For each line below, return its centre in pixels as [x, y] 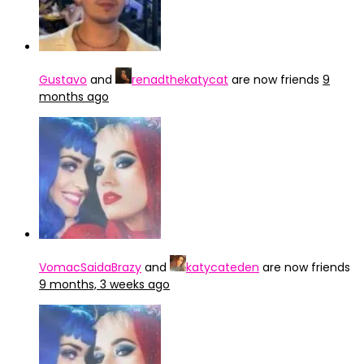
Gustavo [63, 80]
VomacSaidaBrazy [90, 267]
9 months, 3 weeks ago [104, 284]
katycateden [223, 267]
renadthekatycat [180, 80]
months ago [74, 97]
